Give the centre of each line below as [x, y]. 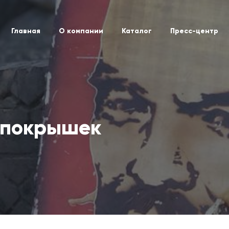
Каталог [137, 31]
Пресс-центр [194, 31]
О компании [81, 31]
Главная [26, 31]
